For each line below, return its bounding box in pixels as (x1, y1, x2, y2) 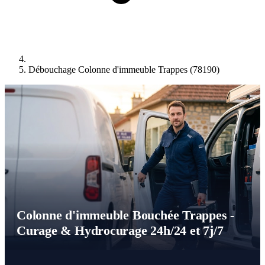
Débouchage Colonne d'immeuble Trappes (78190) (28, 64, 219, 75)
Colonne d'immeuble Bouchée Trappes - (17, 208, 235, 223)
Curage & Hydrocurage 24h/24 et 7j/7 (17, 223, 224, 238)
